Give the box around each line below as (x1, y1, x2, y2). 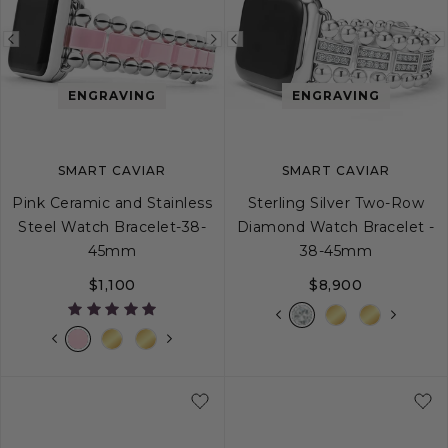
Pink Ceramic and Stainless (12, 194, 213, 213)
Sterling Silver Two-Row (247, 194, 424, 213)
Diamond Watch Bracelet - (236, 218, 435, 237)
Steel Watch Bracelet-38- (18, 218, 207, 237)
